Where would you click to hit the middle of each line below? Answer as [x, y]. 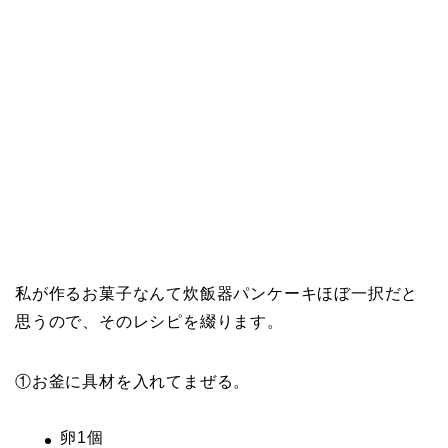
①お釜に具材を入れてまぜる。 [133, 381]
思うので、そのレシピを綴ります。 [149, 321]
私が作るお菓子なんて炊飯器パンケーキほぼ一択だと [217, 293]
